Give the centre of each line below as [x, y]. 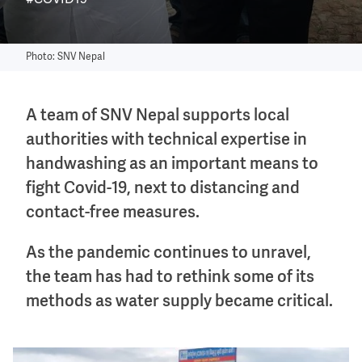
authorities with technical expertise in [166, 140]
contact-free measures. [113, 213]
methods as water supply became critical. [179, 302]
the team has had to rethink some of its [170, 278]
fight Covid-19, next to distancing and [163, 188]
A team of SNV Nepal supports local [158, 116]
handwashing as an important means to [172, 164]
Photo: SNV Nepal [65, 57]
